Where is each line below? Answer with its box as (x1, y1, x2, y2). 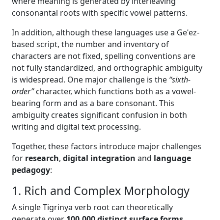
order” (12, 86, 34, 97)
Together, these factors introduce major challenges (12, 141, 201, 152)
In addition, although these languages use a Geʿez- (12, 27, 199, 38)
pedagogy (12, 165, 50, 175)
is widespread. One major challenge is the (12, 74, 169, 85)
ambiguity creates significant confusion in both (12, 110, 187, 120)
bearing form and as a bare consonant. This (12, 98, 174, 109)
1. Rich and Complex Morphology (12, 183, 190, 198)
